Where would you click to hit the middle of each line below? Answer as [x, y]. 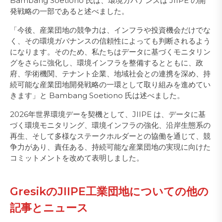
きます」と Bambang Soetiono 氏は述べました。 [97, 95]
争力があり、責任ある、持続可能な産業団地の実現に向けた [110, 147]
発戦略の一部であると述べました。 [69, 11]
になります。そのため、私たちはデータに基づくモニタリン [110, 52]
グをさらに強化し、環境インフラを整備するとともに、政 [107, 63]
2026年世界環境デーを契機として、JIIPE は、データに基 [108, 114]
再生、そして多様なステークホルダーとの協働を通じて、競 [110, 136]
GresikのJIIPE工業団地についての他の [109, 192]
